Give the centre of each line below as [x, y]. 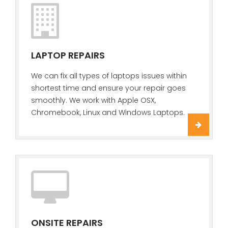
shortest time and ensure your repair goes [108, 88]
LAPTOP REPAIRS [68, 55]
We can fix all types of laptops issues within [109, 76]
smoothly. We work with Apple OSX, [93, 100]
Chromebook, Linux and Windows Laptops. [108, 112]
